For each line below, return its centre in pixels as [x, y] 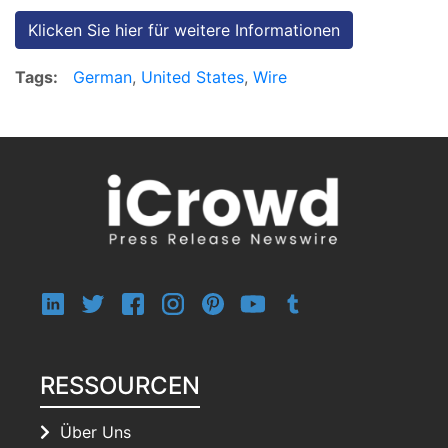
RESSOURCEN [120, 385]
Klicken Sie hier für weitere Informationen [184, 29]
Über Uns [96, 431]
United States [192, 76]
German [102, 76]
